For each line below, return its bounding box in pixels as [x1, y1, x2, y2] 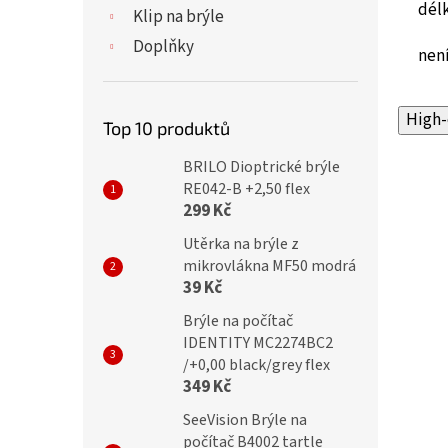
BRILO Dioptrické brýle [183, 156, 340, 178]
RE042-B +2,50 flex [183, 178, 310, 200]
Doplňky [133, 35, 194, 59]
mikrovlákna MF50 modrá [183, 255, 356, 277]
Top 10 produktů [103, 117, 230, 139]
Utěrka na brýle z [183, 233, 299, 255]
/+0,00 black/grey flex [183, 354, 330, 376]
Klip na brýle [133, 5, 224, 29]
